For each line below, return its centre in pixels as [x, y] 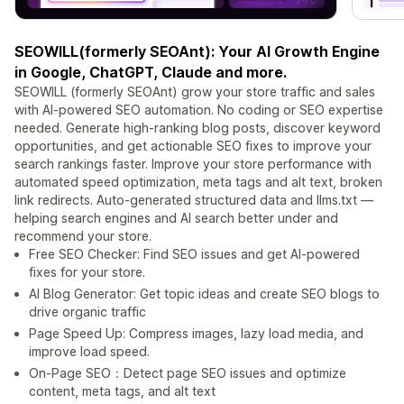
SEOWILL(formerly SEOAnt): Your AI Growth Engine [197, 52]
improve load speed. [89, 352]
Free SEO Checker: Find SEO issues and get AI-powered [194, 254]
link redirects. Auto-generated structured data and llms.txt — [194, 200]
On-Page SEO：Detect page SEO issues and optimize [188, 373]
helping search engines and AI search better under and [176, 218]
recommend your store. [83, 236]
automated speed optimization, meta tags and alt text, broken [198, 182]
